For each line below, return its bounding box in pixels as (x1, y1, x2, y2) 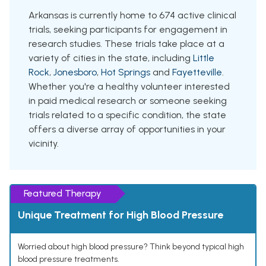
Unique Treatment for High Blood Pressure (18, 208, 223, 222)
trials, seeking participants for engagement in (28, 24, 227, 36)
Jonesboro (53, 66, 97, 78)
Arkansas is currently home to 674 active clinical (28, 9, 236, 21)
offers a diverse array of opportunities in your (28, 123, 226, 135)
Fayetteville (172, 66, 222, 78)
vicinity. (28, 138, 59, 150)
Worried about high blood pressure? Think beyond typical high (18, 242, 244, 252)
